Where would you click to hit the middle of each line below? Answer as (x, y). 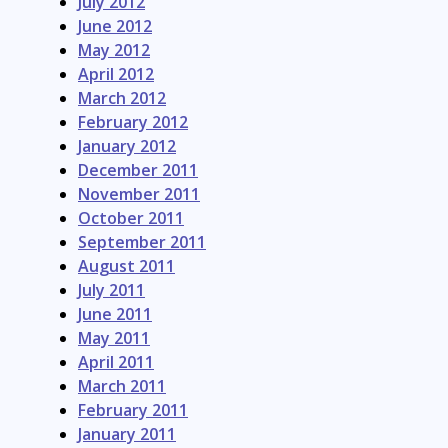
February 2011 (133, 409)
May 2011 (114, 337)
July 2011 (111, 289)
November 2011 (139, 193)
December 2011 (138, 169)
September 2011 (142, 241)
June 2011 (115, 313)
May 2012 (114, 49)
